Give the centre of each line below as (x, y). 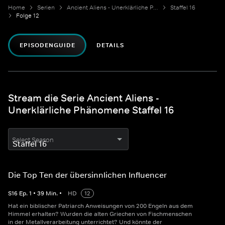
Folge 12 (28, 16)
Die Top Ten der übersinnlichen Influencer (87, 175)
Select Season (33, 140)
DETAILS (110, 45)
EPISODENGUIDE (47, 45)
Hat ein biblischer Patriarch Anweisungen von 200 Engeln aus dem (100, 206)
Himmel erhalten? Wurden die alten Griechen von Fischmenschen (100, 214)
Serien (46, 8)
